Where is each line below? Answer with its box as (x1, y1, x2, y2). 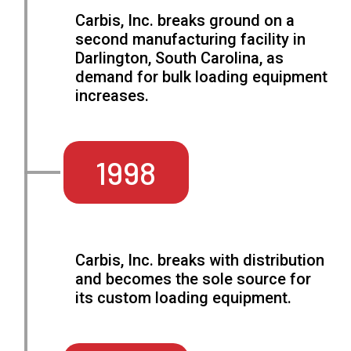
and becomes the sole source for (75, 270, 312, 289)
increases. (75, 86, 150, 106)
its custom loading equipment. (75, 288, 292, 308)
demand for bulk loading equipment (75, 67, 328, 87)
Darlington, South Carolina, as (75, 49, 284, 68)
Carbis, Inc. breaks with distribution (75, 251, 325, 270)
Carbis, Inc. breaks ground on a (75, 11, 295, 31)
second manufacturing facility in (75, 30, 306, 49)
